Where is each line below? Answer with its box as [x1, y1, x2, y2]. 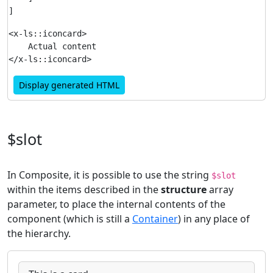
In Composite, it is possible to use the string [7, 168, 211, 182]
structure [161, 183, 207, 196]
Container [132, 212, 178, 225]
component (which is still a [7, 212, 132, 225]
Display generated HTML [19, 79, 119, 91]
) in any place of [178, 212, 250, 225]
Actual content [9, 41, 96, 51]
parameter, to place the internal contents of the [7, 197, 225, 211]
